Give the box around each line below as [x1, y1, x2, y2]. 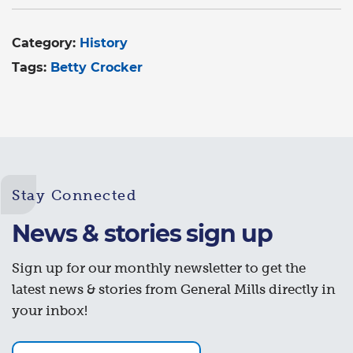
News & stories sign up [12, 218, 273, 248]
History [80, 35, 128, 50]
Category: [12, 35, 80, 50]
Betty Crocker [50, 59, 143, 75]
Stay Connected [12, 187, 136, 203]
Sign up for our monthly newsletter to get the [12, 260, 306, 276]
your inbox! [12, 303, 87, 318]
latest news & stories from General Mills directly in [12, 281, 336, 297]
